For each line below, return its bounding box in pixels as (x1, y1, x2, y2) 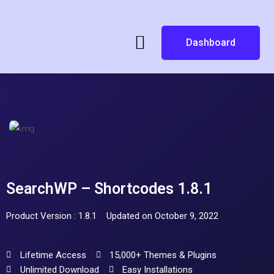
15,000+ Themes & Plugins (109, 250, 217, 261)
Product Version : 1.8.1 (6, 210, 97, 222)
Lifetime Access (20, 250, 86, 261)
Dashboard (185, 37, 235, 48)
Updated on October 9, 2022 (106, 210, 218, 222)
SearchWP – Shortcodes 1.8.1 (6, 180, 212, 198)
